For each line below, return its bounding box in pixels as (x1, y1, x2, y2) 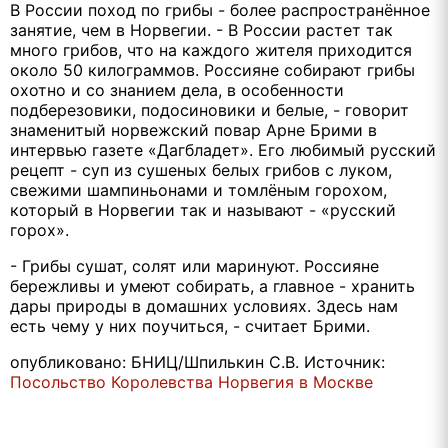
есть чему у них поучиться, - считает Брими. (10, 315, 370, 336)
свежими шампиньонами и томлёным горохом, (10, 179, 387, 200)
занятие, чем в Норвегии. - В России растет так (10, 19, 393, 40)
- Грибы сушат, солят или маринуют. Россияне (10, 255, 379, 276)
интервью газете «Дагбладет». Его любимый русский (10, 139, 436, 160)
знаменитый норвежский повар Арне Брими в (10, 119, 377, 140)
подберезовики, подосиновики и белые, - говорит (10, 99, 409, 120)
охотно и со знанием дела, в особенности (10, 79, 344, 100)
